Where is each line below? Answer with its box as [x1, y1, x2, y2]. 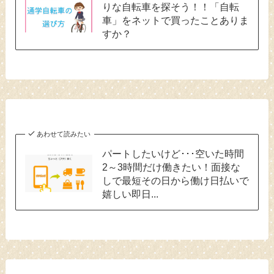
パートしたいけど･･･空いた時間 [102, 147, 244, 159]
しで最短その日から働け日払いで [102, 174, 249, 186]
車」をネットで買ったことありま [102, 14, 249, 26]
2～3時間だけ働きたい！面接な [102, 161, 240, 172]
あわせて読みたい [37, 130, 91, 138]
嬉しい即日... [102, 188, 158, 199]
